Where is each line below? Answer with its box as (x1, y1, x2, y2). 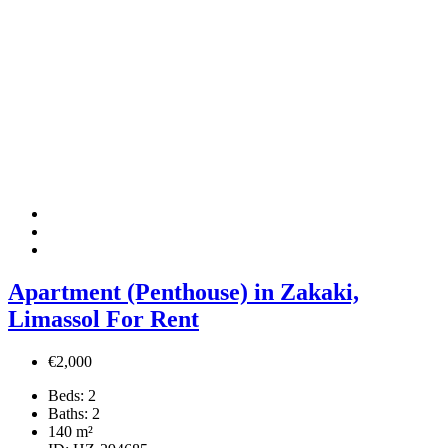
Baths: (48, 405, 88, 422)
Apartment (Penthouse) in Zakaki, (8, 279, 359, 306)
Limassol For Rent (8, 306, 199, 333)
